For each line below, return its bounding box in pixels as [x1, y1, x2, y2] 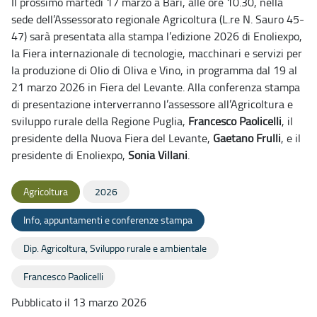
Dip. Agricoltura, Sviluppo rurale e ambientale [23, 241, 207, 255]
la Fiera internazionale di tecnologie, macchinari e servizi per [11, 45, 302, 61]
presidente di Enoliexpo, [11, 146, 128, 163]
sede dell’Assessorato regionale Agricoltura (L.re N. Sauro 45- [11, 11, 304, 27]
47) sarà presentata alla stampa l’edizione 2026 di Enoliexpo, [11, 28, 302, 44]
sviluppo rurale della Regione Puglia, [11, 113, 188, 129]
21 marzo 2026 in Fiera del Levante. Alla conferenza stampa [11, 79, 300, 95]
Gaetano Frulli [213, 129, 281, 146]
